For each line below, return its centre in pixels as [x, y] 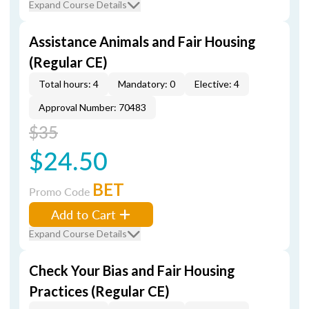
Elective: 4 [217, 84]
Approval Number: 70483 [92, 107]
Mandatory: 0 [147, 84]
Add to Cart [83, 214]
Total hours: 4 [69, 84]
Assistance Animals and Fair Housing [142, 41]
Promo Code [61, 191]
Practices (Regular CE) [99, 291]
